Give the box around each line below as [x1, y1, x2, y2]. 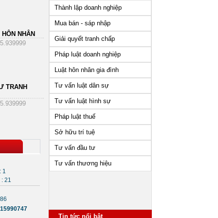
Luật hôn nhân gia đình [54, 66, 119, 73]
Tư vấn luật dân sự [54, 82, 109, 89]
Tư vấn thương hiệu [54, 160, 111, 167]
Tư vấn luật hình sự [54, 97, 111, 105]
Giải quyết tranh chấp [54, 35, 115, 42]
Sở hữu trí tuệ [54, 128, 95, 136]
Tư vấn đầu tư [54, 144, 95, 151]
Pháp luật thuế [54, 113, 95, 120]
